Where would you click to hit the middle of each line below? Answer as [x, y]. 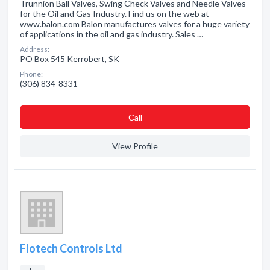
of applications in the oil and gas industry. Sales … [111, 34]
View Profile [135, 146]
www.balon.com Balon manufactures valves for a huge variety [135, 24]
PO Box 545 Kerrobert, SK [70, 59]
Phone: [31, 74]
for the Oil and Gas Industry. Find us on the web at [115, 14]
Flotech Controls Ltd [71, 248]
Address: [35, 49]
